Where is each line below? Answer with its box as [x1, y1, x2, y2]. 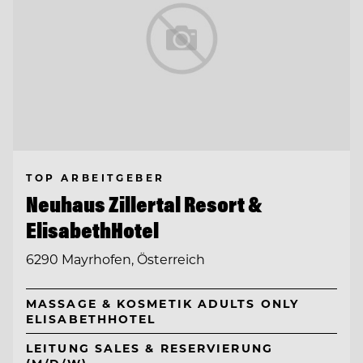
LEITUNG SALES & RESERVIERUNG [26, 340, 273, 357]
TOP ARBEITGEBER [26, 170, 165, 184]
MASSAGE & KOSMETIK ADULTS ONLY [26, 296, 299, 312]
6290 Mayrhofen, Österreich [26, 250, 205, 268]
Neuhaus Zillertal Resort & [26, 190, 263, 218]
